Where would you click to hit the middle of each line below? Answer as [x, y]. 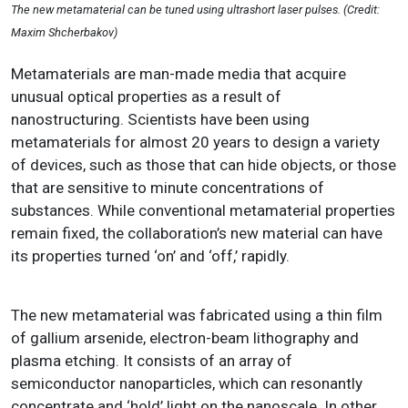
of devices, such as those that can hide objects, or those [204, 165]
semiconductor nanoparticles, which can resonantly [187, 384]
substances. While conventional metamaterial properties [203, 211]
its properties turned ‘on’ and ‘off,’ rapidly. [152, 256]
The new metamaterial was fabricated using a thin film [197, 316]
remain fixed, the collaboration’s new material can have [197, 234]
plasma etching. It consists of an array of [152, 361]
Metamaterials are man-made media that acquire [178, 74]
